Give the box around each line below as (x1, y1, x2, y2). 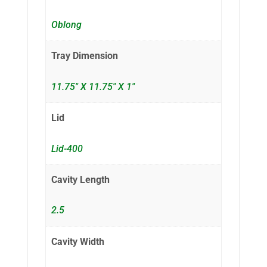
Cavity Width (51, 235, 105, 247)
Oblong (51, 19, 82, 31)
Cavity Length (51, 174, 110, 186)
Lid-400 (51, 142, 83, 154)
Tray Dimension (51, 50, 119, 62)
